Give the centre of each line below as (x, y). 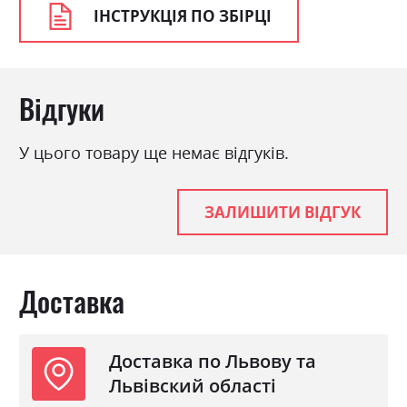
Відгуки (62, 109)
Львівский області (193, 386)
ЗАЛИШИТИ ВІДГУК (283, 213)
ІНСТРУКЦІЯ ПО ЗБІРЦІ (182, 16)
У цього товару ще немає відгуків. (154, 153)
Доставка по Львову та (213, 362)
